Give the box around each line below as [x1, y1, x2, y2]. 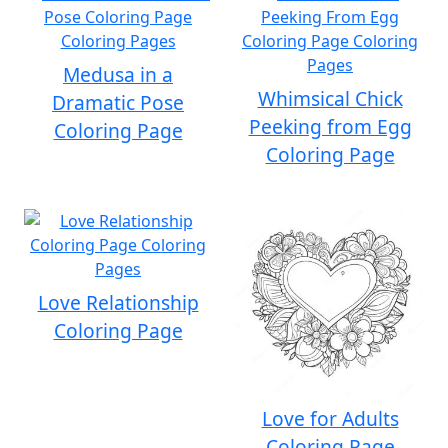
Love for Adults [261, 405, 399, 432]
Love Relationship [37, 289, 199, 316]
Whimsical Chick [257, 85, 403, 112]
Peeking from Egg [248, 113, 412, 140]
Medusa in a [63, 61, 173, 88]
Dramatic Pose [52, 89, 184, 116]
